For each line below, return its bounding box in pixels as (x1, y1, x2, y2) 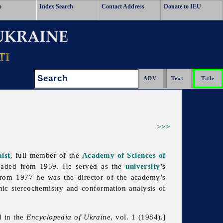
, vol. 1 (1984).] (111, 213, 166, 222)
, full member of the (10, 151, 82, 160)
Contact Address (102, 3, 144, 10)
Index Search (39, 3, 73, 10)
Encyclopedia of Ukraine (26, 213, 111, 222)
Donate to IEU (164, 3, 201, 10)
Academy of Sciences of (82, 151, 166, 160)
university (125, 162, 160, 171)
